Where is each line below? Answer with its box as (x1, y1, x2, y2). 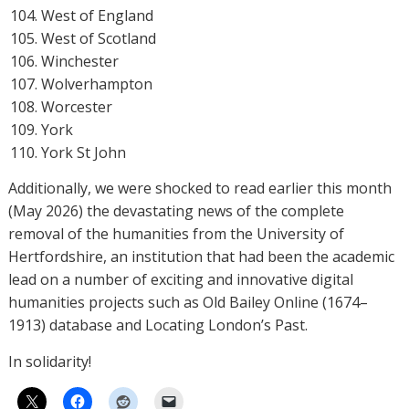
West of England (40, 5, 153, 26)
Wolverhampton (40, 73, 152, 94)
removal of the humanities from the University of (7, 223, 344, 244)
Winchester (40, 50, 119, 71)
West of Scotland (40, 27, 156, 48)
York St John (40, 142, 126, 163)
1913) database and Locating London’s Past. (7, 314, 308, 335)
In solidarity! (7, 351, 91, 372)
